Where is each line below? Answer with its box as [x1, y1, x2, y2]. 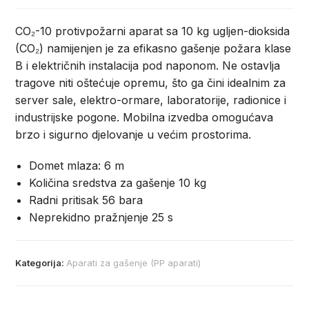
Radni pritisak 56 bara [29, 193, 143, 208]
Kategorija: [15, 257, 67, 269]
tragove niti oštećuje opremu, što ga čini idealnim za [15, 76, 286, 90]
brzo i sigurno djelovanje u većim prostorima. [15, 128, 252, 142]
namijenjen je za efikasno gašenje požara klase [43, 41, 292, 56]
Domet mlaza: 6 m [29, 159, 125, 173]
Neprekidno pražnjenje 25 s [29, 210, 174, 225]
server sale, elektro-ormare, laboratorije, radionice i [15, 93, 287, 108]
